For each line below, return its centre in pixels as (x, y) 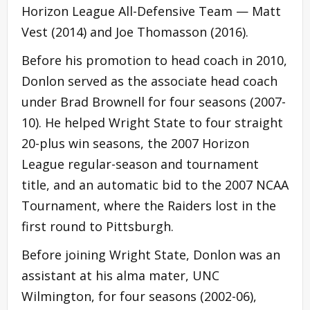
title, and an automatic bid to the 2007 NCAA (155, 184)
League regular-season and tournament (140, 164)
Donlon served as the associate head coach (149, 81)
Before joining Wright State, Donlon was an (151, 254)
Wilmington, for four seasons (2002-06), (139, 296)
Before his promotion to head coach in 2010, (154, 60)
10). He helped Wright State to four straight (152, 122)
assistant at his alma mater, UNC (120, 275)
